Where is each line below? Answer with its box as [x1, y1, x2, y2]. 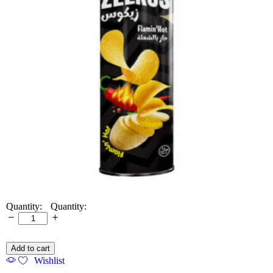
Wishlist [34, 255, 65, 266]
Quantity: [51, 201, 87, 212]
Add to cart [11, 244, 50, 253]
